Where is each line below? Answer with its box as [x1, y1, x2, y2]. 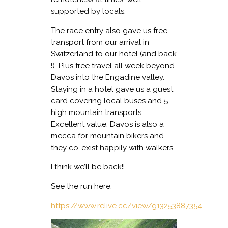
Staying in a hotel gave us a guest [51, 84, 173, 94]
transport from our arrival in [51, 37, 149, 47]
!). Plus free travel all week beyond [51, 61, 175, 70]
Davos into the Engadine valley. [51, 72, 164, 82]
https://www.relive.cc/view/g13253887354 [51, 201, 202, 210]
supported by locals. [51, 6, 126, 16]
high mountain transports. [51, 107, 143, 117]
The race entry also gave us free [51, 25, 167, 35]
